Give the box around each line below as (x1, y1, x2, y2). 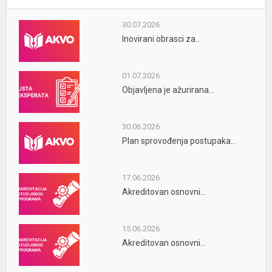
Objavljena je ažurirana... (121, 84, 214, 95)
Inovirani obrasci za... (121, 34, 201, 44)
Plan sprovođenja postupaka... (121, 135, 236, 146)
